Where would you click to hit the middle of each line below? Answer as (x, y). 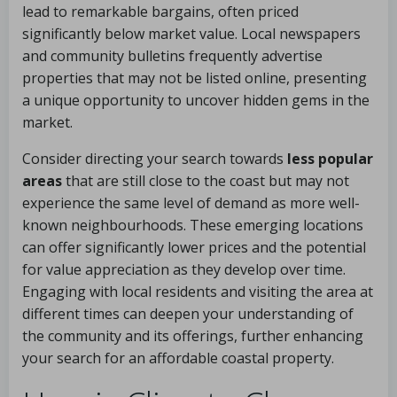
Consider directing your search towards (155, 159)
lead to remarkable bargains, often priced (160, 12)
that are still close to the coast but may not (206, 181)
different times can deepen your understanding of (188, 314)
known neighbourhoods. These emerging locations (193, 225)
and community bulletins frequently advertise (172, 56)
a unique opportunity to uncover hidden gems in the (196, 100)
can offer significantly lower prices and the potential (194, 247)
